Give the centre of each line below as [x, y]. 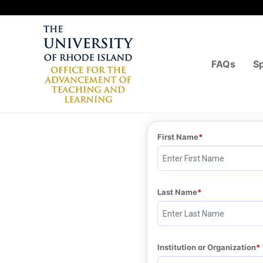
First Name [178, 137]
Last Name [177, 192]
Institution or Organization [207, 247]
